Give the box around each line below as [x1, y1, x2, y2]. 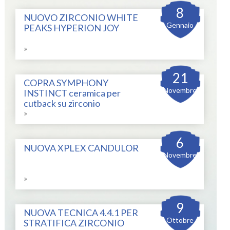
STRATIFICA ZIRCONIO [24, 217, 125, 229]
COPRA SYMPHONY [24, 77, 109, 88]
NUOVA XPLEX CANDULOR [24, 142, 139, 154]
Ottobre [166, 215, 194, 224]
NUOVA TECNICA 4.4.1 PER [24, 207, 139, 219]
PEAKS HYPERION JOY [24, 22, 120, 34]
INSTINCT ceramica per [24, 87, 121, 99]
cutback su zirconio [24, 98, 101, 109]
